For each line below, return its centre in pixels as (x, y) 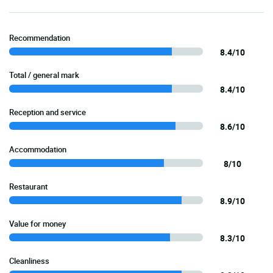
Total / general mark (44, 75)
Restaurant (28, 186)
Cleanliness (29, 261)
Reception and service (48, 112)
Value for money (37, 223)
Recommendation (40, 37)
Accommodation (38, 149)
